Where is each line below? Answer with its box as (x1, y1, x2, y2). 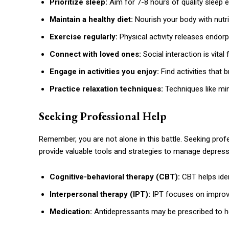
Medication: (50, 207, 92, 217)
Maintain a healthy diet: (50, 15, 133, 25)
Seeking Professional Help (39, 109, 167, 124)
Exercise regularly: (50, 32, 118, 42)
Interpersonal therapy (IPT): (50, 190, 150, 199)
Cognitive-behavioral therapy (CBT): (50, 172, 182, 182)
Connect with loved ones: (50, 50, 141, 59)
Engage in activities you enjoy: (50, 67, 159, 77)
